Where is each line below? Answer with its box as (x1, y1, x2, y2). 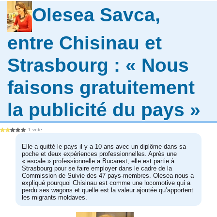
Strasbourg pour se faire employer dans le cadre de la (22, 165, 172, 172)
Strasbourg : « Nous (7, 54, 189, 76)
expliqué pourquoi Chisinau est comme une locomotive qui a (22, 179, 191, 187)
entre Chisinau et (7, 32, 162, 53)
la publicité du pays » (7, 99, 201, 120)
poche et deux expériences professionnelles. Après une (22, 150, 177, 158)
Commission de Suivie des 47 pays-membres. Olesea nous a (22, 172, 194, 180)
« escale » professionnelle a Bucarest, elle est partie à (22, 157, 175, 165)
